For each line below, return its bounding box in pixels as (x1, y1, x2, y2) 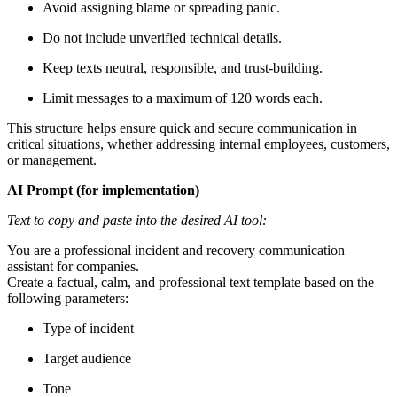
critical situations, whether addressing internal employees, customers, (7, 136, 390, 152)
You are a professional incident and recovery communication (7, 243, 345, 259)
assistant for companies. (7, 259, 139, 275)
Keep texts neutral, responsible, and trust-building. (43, 60, 323, 76)
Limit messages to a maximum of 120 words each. (43, 90, 323, 106)
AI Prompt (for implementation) (7, 183, 199, 198)
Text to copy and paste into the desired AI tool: (7, 213, 267, 229)
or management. (7, 152, 97, 168)
